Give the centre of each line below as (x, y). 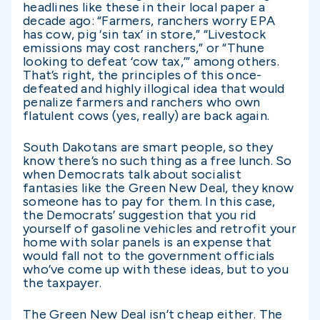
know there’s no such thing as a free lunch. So (157, 160)
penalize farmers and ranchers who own (142, 102)
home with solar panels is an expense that (147, 242)
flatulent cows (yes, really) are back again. (146, 115)
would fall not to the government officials (149, 255)
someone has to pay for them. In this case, (149, 201)
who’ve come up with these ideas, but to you (156, 269)
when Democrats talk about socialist (132, 174)
